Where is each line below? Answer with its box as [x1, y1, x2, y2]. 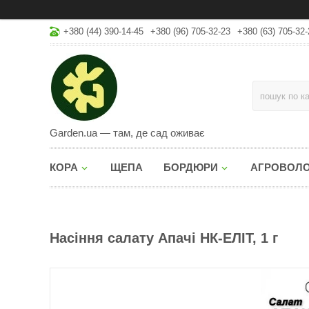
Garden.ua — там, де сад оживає [50, 127, 205, 139]
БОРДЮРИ [163, 161, 218, 173]
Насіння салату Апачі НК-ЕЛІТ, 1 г [50, 230, 278, 246]
